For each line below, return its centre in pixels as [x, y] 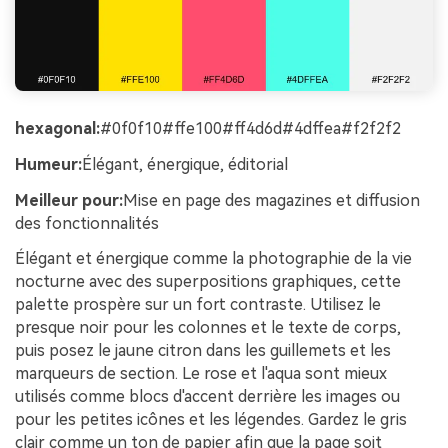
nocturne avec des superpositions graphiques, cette [208, 282]
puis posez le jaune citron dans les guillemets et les [203, 351]
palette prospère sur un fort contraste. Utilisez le [198, 305]
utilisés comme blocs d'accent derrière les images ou [207, 397]
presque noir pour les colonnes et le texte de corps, [208, 328]
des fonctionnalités [87, 223]
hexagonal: [57, 129]
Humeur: [48, 164]
